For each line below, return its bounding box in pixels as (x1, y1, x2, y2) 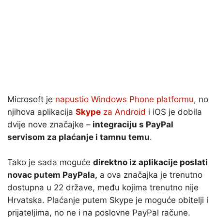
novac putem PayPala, (7, 170, 97, 180)
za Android (101, 107, 146, 117)
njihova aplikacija (7, 107, 76, 117)
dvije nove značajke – (7, 120, 91, 130)
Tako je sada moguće (7, 157, 93, 168)
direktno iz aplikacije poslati (93, 157, 208, 168)
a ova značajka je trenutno (97, 170, 202, 180)
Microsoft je (7, 94, 55, 105)
